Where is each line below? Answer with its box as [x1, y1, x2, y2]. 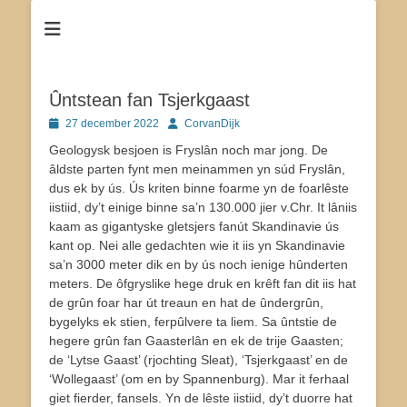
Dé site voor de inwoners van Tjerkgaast [65, 9, 263, 22]
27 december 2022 [65, 117, 159, 130]
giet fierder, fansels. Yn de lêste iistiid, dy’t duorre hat [49, 391, 352, 405]
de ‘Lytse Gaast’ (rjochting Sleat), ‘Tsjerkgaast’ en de [49, 352, 348, 367]
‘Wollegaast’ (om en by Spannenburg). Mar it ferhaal [49, 372, 349, 386]
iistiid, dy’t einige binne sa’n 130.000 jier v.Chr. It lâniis [49, 200, 357, 214]
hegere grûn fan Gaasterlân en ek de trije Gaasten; [49, 333, 343, 348]
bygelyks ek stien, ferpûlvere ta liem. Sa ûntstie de [49, 314, 337, 329]
